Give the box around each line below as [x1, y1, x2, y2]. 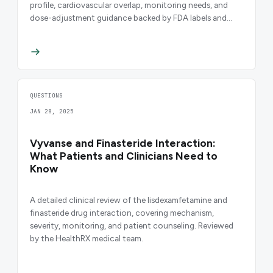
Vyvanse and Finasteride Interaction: [30, 137, 216, 150]
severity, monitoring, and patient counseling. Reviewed [30, 220, 233, 230]
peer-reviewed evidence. [30, 25, 119, 35]
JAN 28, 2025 [30, 107, 74, 116]
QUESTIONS [30, 91, 63, 100]
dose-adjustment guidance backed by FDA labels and [30, 12, 227, 23]
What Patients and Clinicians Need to [30, 150, 218, 163]
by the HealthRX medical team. [30, 233, 143, 243]
